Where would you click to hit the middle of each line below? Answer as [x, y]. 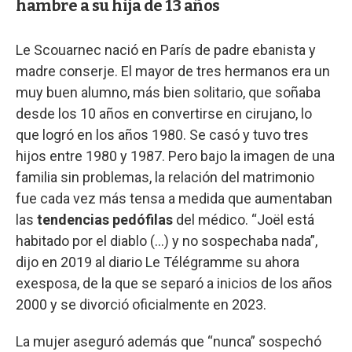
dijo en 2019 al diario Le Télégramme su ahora [158, 262]
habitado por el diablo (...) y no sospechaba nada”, [167, 241]
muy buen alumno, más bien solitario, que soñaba [168, 93]
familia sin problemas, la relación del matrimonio [165, 178]
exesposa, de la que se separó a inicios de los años [174, 284]
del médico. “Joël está [244, 220]
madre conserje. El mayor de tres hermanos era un [173, 71]
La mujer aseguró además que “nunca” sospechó [169, 342]
